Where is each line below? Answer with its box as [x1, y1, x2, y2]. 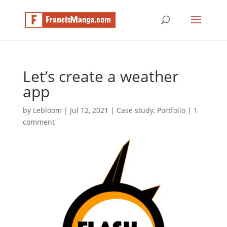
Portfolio [157, 105, 185, 115]
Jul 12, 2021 [69, 105, 108, 115]
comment [22, 117, 55, 127]
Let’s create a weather [22, 66, 178, 87]
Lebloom [32, 105, 62, 115]
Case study [116, 105, 154, 115]
